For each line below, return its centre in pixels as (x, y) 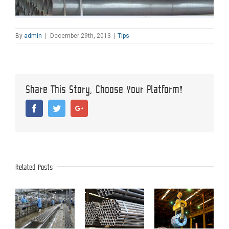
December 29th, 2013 (81, 36)
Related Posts (34, 167)
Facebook (54, 108)
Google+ (97, 108)
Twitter (72, 108)
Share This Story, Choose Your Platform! (104, 90)
